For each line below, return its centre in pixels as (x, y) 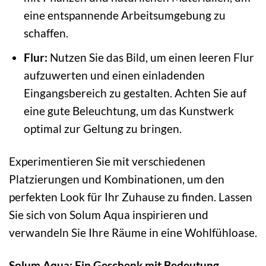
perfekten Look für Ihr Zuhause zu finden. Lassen (131, 197)
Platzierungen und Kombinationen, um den (117, 179)
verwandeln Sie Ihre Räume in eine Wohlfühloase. (133, 232)
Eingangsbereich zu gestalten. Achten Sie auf (135, 93)
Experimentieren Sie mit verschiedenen (107, 161)
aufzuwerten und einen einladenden (114, 75)
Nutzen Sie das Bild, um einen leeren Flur (151, 58)
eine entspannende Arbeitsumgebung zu (124, 15)
